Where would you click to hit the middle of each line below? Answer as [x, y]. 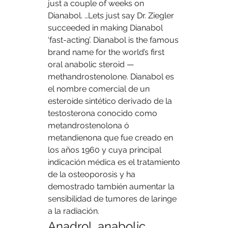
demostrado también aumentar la [111, 187]
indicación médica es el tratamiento [114, 162]
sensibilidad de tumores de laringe [112, 199]
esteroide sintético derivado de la [110, 101]
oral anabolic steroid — [91, 65]
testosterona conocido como [103, 113]
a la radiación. [75, 211]
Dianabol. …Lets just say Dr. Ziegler [111, 16]
